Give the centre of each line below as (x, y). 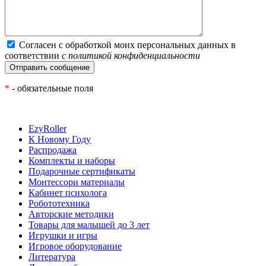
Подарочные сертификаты (82, 171)
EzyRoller (47, 128)
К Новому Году (60, 139)
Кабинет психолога (68, 192)
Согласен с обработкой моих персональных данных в (127, 45)
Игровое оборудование (75, 246)
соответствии (33, 55)
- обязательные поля (51, 88)
